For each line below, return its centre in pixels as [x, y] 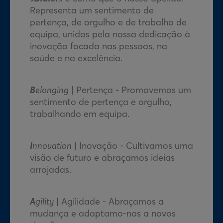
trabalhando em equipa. [80, 114]
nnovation [52, 146]
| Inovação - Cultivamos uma [132, 146]
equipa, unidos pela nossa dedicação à [110, 34]
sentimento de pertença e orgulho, [101, 102]
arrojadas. [51, 169]
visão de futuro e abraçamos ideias [102, 158]
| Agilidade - [81, 201]
